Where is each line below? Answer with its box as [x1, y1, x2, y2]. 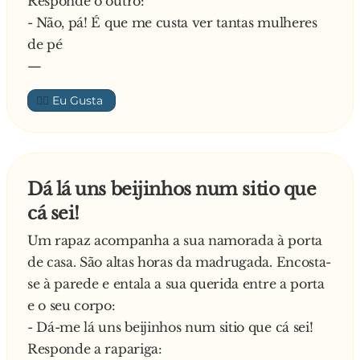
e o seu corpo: [27, 297, 116, 313]
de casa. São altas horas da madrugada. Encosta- [27, 254, 331, 270]
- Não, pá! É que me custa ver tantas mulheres [27, 14, 317, 31]
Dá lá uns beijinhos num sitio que [27, 178, 317, 200]
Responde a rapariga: [27, 341, 162, 357]
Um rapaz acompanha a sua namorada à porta [27, 232, 322, 248]
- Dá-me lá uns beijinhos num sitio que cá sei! [27, 319, 313, 335]
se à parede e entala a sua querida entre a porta [27, 276, 325, 292]
